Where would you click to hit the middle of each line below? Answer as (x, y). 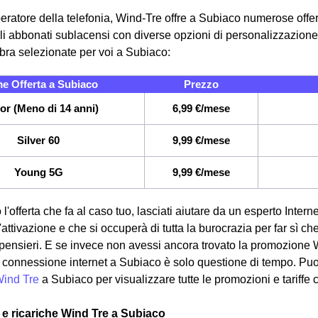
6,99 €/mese (201, 109)
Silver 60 (38, 141)
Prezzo (201, 84)
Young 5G (38, 172)
